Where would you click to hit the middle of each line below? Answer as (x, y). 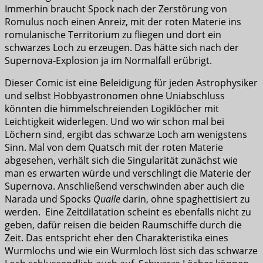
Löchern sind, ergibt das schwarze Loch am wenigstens (126, 135)
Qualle (107, 199)
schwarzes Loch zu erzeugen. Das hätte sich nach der (122, 48)
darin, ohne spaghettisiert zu (185, 199)
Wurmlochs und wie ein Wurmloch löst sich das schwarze (131, 251)
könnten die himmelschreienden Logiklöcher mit (112, 109)
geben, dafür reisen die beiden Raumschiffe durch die (123, 225)
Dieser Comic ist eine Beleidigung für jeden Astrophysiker (131, 83)
